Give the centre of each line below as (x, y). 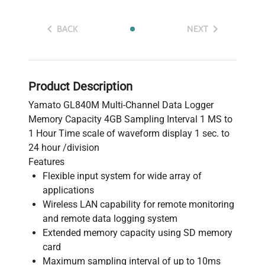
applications (68, 190)
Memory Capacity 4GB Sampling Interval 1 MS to (130, 119)
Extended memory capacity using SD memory (138, 232)
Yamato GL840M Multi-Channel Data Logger (121, 105)
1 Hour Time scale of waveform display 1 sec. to (129, 133)
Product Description (80, 86)
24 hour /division (64, 147)
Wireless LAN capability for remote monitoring (138, 204)
